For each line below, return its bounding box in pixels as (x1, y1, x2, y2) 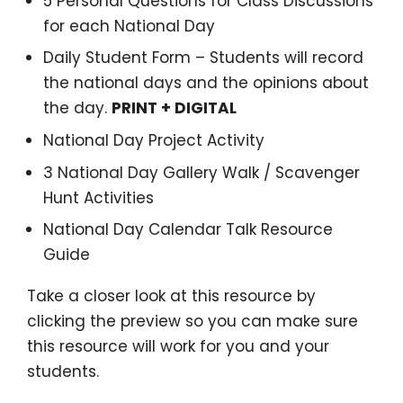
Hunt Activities (42, 186, 154, 209)
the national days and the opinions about (42, 72, 369, 94)
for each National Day (42, 14, 215, 37)
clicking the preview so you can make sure (27, 310, 358, 333)
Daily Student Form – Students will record (42, 47, 363, 69)
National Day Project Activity (42, 130, 264, 152)
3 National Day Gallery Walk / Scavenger (42, 161, 360, 184)
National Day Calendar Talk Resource (42, 219, 333, 241)
